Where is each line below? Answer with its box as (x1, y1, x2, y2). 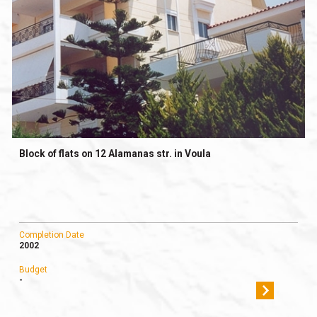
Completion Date (18, 230, 84, 241)
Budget (18, 265, 47, 275)
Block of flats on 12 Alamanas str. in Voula (18, 148, 211, 160)
